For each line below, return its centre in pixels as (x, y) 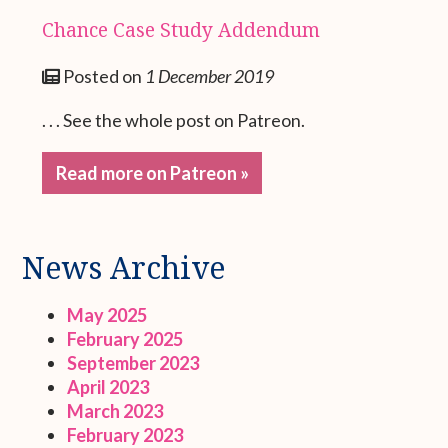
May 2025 (107, 314)
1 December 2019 (210, 75)
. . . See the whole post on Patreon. (174, 119)
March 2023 (115, 410)
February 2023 (125, 434)
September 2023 (133, 362)
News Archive (124, 267)
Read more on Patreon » (152, 172)
